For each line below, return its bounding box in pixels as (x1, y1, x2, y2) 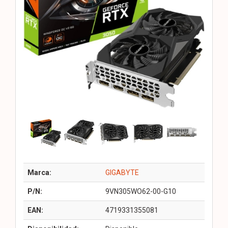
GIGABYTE (105, 168, 139, 177)
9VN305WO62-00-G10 (105, 187, 176, 195)
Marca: (27, 168, 51, 177)
